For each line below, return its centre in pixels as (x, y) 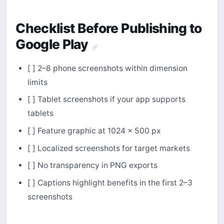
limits (37, 82)
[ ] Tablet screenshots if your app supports (106, 99)
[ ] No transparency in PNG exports (92, 165)
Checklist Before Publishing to (109, 28)
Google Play (53, 44)
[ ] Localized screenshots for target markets (108, 148)
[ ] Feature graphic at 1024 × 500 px (94, 131)
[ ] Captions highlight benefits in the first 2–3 (110, 183)
